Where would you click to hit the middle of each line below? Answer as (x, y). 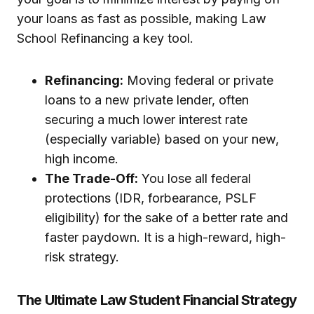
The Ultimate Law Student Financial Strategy (157, 300)
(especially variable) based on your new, (162, 139)
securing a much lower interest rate (146, 120)
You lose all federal (194, 179)
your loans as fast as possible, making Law (142, 19)
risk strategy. (82, 257)
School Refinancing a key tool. (105, 39)
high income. (82, 159)
